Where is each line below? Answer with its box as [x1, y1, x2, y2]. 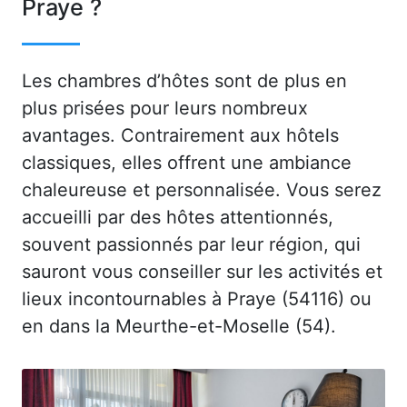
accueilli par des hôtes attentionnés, [22, 205, 333, 228]
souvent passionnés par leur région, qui [22, 233, 361, 255]
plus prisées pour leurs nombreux [22, 96, 308, 119]
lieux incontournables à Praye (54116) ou [22, 287, 372, 310]
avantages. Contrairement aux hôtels [22, 124, 339, 146]
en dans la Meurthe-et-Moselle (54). [22, 314, 336, 337]
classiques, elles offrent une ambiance [22, 151, 352, 174]
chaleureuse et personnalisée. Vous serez [22, 178, 382, 201]
